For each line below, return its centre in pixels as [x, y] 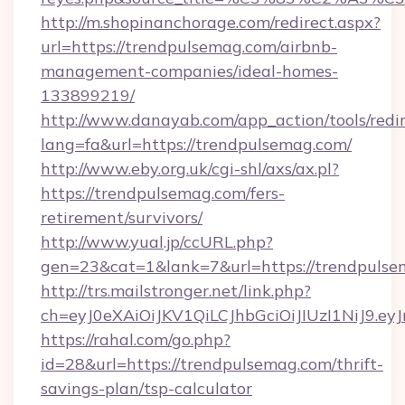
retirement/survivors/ [122, 217]
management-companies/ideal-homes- [189, 71]
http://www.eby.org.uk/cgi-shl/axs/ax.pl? [190, 169]
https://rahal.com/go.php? [136, 339]
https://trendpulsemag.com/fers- [163, 193]
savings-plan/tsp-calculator [146, 388]
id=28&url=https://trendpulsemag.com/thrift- [212, 364]
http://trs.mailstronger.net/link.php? [176, 291]
